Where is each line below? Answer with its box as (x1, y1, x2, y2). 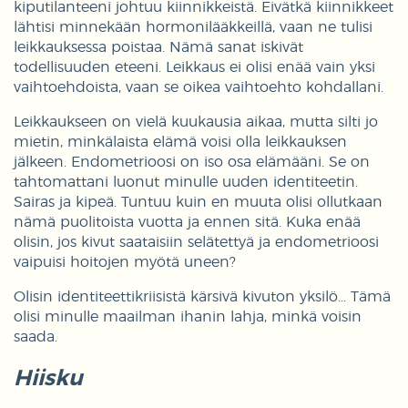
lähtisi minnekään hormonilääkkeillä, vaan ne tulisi (14, 20, 372, 36)
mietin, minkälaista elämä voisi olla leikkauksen (14, 135, 347, 150)
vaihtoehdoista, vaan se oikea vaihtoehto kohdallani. (14, 80, 383, 96)
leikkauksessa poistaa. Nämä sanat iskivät (14, 40, 303, 56)
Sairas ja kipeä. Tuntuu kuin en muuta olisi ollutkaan (14, 195, 382, 210)
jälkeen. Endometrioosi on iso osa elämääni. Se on (14, 155, 370, 170)
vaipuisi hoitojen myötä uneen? (14, 255, 236, 270)
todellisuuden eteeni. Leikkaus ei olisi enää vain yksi (14, 60, 375, 76)
